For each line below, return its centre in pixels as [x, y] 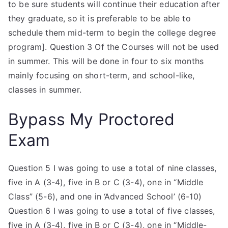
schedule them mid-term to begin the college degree [112, 33]
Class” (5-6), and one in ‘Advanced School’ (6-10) [105, 196]
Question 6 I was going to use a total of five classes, [112, 211]
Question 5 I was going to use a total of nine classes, [112, 168]
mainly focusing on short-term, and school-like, [102, 75]
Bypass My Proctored [92, 119]
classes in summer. [45, 90]
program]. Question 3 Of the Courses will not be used [114, 47]
